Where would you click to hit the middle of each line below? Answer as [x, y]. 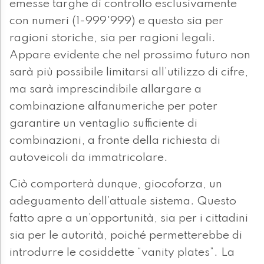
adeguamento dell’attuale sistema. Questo [123, 201]
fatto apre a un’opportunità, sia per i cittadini [129, 218]
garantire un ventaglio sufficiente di [103, 123]
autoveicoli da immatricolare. [89, 158]
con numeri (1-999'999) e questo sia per [116, 21]
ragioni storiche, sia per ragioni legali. [113, 38]
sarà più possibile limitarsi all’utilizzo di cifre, [129, 72]
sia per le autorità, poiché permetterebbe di [126, 235]
